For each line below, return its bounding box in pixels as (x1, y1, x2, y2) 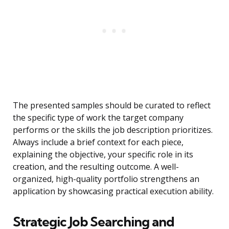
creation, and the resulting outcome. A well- (13, 161, 179, 173)
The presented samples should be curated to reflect (13, 100, 211, 111)
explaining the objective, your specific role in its (13, 149, 193, 161)
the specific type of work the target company (13, 112, 184, 124)
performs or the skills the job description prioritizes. (13, 124, 213, 136)
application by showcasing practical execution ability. (13, 186, 214, 197)
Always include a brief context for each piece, (13, 136, 184, 148)
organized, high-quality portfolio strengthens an (13, 173, 199, 185)
